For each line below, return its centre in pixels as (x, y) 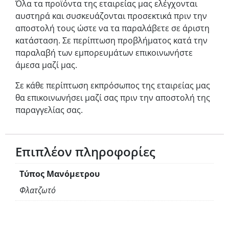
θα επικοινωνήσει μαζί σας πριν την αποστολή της (113, 98)
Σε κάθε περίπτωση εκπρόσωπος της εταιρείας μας (113, 86)
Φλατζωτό (38, 190)
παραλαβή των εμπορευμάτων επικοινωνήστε (104, 53)
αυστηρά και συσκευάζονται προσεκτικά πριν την (111, 16)
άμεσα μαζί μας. (46, 65)
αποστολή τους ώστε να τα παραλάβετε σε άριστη (112, 28)
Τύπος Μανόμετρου (60, 174)
